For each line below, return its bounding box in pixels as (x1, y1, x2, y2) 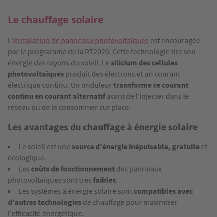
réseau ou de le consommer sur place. (8, 102, 131, 112)
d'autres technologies (8, 197, 81, 207)
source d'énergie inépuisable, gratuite (72, 141, 200, 151)
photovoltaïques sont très (8, 174, 93, 185)
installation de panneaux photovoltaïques (13, 35, 149, 45)
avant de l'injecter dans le (105, 91, 189, 101)
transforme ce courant (113, 79, 188, 90)
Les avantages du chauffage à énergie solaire (8, 120, 198, 133)
